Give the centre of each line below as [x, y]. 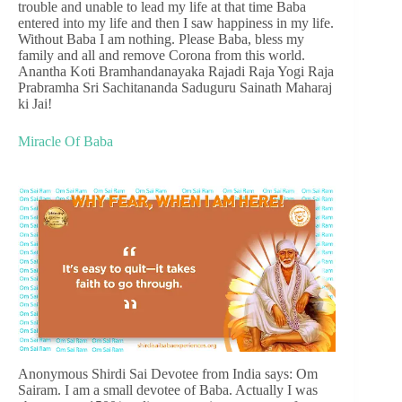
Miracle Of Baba [66, 141]
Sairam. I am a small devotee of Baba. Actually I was [168, 390]
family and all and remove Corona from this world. [162, 55]
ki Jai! [35, 103]
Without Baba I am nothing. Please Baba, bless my [161, 39]
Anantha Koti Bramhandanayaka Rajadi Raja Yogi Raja [176, 71]
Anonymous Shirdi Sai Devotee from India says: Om [168, 374]
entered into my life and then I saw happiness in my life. [176, 22]
